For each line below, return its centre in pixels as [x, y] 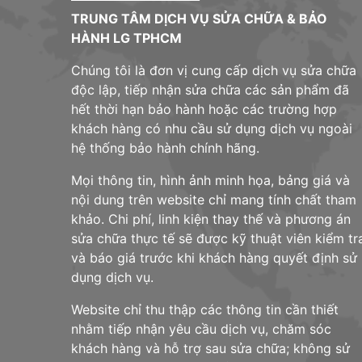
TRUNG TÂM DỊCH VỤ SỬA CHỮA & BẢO [199, 18]
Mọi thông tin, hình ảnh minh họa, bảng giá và [210, 180]
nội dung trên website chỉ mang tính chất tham [214, 199]
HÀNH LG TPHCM [126, 38]
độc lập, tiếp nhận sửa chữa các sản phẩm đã [210, 89]
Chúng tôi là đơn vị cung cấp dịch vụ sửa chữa [214, 70]
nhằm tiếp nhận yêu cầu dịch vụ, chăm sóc [201, 328]
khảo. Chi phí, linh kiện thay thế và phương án [211, 219]
